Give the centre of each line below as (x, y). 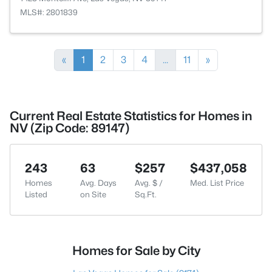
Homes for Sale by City (136, 251)
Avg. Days (98, 183)
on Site (93, 194)
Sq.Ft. (146, 194)
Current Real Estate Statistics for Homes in (131, 116)
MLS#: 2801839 (49, 12)
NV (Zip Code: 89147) (70, 128)
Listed (36, 194)
